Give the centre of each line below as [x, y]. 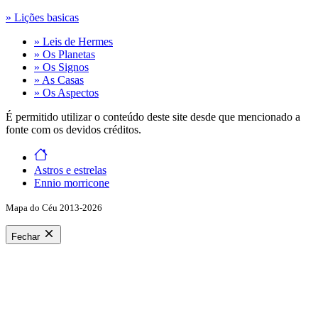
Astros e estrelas [70, 170]
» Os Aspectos [66, 93]
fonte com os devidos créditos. [73, 130]
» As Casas [59, 80]
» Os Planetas [65, 55]
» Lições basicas [42, 18]
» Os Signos [61, 67]
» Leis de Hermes [73, 42]
